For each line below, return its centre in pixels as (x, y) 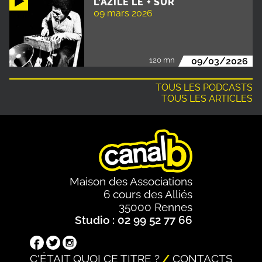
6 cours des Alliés (148, 194)
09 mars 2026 (123, 13)
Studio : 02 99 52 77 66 (134, 220)
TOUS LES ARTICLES (207, 98)
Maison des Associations (131, 182)
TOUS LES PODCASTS (204, 87)
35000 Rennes (156, 207)
